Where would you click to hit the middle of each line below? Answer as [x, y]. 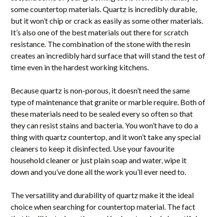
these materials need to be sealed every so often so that [102, 114]
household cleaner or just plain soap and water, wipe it [99, 160]
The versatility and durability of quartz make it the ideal [102, 195]
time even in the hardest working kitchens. [80, 67]
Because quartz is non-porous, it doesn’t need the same [101, 90]
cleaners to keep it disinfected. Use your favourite [93, 148]
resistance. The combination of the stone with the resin [101, 44]
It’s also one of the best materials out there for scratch [100, 32]
